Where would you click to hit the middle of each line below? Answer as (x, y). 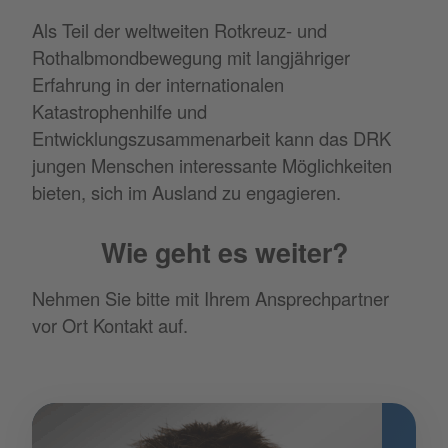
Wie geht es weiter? (224, 251)
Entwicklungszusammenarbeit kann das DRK (211, 137)
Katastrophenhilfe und (119, 110)
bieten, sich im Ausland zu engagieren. (186, 191)
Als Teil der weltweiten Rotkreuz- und (179, 29)
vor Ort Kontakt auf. (110, 325)
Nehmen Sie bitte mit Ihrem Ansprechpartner (210, 298)
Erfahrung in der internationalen (158, 83)
